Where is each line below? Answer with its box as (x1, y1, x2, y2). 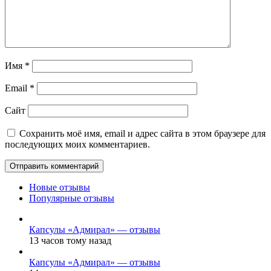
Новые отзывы (29, 182, 90, 193)
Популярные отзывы (29, 193, 114, 204)
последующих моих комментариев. (5, 139, 150, 150)
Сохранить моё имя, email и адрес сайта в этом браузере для (19, 128, 266, 139)
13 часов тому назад (29, 235, 111, 246)
